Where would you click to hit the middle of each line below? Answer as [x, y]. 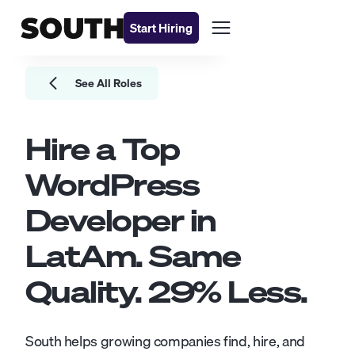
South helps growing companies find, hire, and [165, 341]
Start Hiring [161, 28]
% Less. [250, 292]
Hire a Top [103, 149]
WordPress [113, 185]
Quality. [87, 292]
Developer [105, 220]
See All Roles [109, 83]
